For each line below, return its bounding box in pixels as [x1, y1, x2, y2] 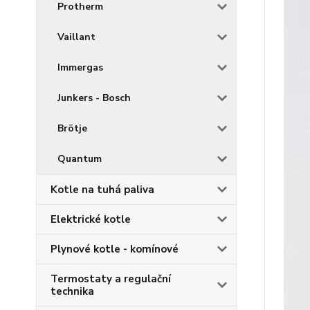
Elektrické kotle [51, 212, 131, 226]
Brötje [57, 122, 87, 135]
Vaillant [57, 30, 95, 44]
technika [51, 284, 94, 298]
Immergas [57, 61, 103, 74]
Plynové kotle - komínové [51, 242, 179, 256]
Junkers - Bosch [57, 91, 131, 104]
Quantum [57, 152, 102, 165]
